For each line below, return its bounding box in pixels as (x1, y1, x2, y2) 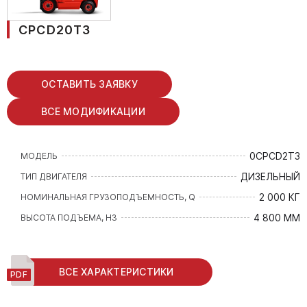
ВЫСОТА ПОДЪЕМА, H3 (21, 212, 117, 223)
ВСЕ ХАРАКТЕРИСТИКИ (59, 266, 174, 278)
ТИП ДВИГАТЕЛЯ (21, 171, 87, 182)
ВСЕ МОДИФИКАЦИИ (41, 106, 145, 118)
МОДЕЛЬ (21, 150, 58, 161)
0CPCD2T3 (249, 150, 300, 162)
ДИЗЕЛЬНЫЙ (241, 171, 300, 183)
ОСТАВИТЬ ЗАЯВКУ (41, 78, 138, 90)
